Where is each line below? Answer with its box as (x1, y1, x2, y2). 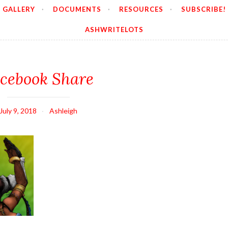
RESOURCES (119, 5, 163, 14)
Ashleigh (49, 106, 77, 116)
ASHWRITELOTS (84, 25, 144, 34)
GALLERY (3, 5, 35, 14)
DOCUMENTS (53, 5, 101, 14)
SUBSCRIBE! (181, 5, 226, 14)
